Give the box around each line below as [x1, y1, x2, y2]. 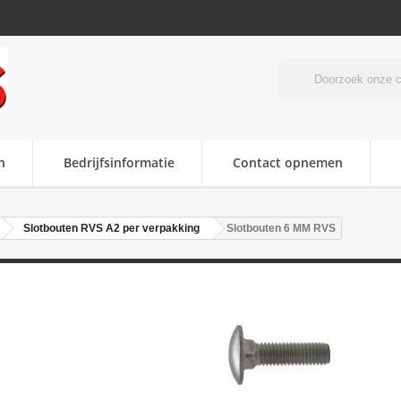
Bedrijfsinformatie [64, 154, 175, 172]
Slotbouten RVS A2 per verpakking [22, 222, 200, 235]
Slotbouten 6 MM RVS [226, 222, 336, 235]
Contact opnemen [233, 154, 343, 172]
